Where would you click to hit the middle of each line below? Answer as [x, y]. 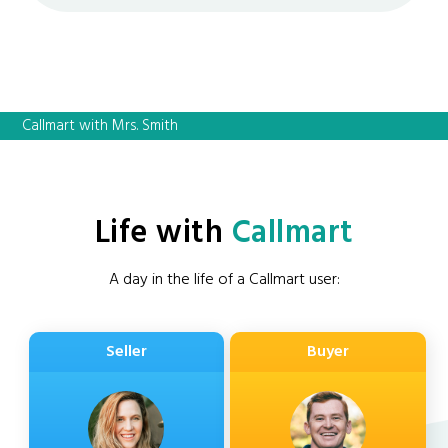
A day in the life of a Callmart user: [224, 279]
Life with [163, 234]
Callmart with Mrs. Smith [100, 125]
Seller [126, 351]
